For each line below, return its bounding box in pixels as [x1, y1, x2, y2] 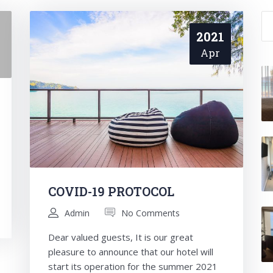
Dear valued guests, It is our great [48, 230, 193, 243]
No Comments [121, 207, 180, 219]
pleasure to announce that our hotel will [48, 245, 213, 258]
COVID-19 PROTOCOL [48, 183, 174, 199]
